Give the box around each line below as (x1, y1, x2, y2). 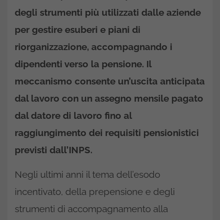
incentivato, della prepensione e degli (15, 186, 175, 197)
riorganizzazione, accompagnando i (15, 41, 172, 52)
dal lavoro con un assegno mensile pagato (15, 93, 203, 104)
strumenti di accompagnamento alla (15, 203, 168, 214)
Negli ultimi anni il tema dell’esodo (15, 169, 160, 180)
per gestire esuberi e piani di (15, 24, 140, 35)
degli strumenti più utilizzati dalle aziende (15, 7, 201, 18)
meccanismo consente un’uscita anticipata (15, 76, 205, 86)
